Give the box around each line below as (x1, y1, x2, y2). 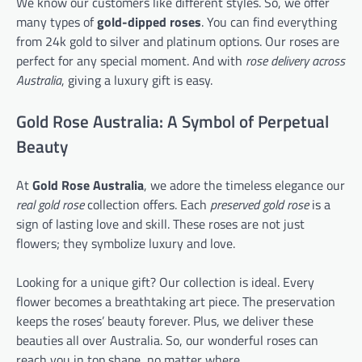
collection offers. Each (84, 195, 210, 215)
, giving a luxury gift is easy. (61, 69, 213, 90)
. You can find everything (201, 11, 337, 32)
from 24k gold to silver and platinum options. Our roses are (16, 31, 339, 51)
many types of (16, 11, 97, 32)
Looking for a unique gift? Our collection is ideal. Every (16, 272, 314, 293)
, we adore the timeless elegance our (144, 175, 345, 196)
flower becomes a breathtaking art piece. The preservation (16, 292, 335, 312)
